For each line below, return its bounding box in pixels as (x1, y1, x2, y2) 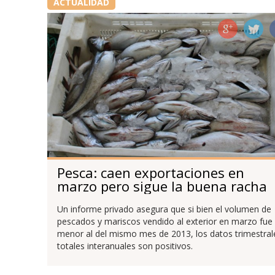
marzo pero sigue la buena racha (56, 177, 267, 196)
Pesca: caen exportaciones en (56, 163, 244, 182)
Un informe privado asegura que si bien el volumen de (56, 203, 271, 215)
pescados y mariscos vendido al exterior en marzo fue (56, 215, 273, 227)
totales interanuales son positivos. (56, 239, 193, 252)
